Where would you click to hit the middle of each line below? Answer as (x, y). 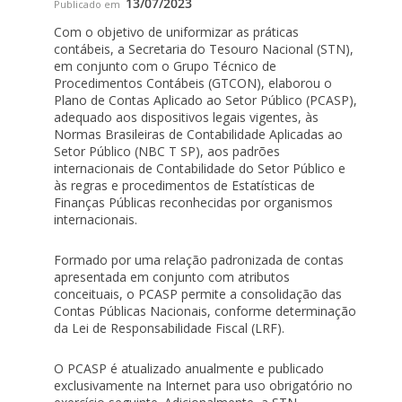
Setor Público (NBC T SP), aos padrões (167, 151)
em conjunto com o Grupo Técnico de (165, 66)
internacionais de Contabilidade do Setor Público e (200, 168)
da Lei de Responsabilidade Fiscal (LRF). (169, 328)
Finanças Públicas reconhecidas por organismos (193, 202)
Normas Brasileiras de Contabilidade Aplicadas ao (198, 134)
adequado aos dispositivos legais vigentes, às (186, 117)
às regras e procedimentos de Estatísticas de (184, 185)
